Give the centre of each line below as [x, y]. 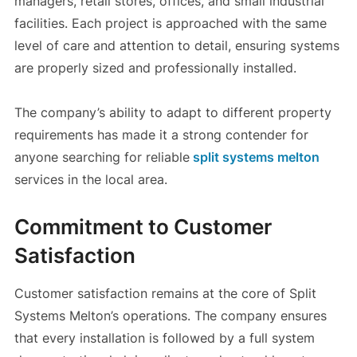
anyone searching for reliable [102, 157]
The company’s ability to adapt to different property [173, 113]
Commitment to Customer [143, 227]
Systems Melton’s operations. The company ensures [170, 316]
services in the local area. [90, 180]
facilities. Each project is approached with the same [170, 24]
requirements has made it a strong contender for [161, 135]
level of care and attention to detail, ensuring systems [177, 46]
